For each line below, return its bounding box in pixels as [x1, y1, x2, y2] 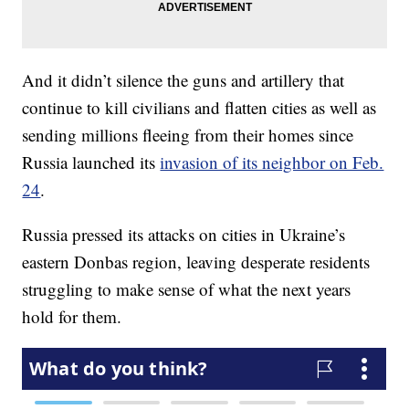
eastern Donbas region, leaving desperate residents [22, 250, 371, 274]
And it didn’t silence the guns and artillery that [22, 68, 345, 92]
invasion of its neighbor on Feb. [160, 151, 384, 174]
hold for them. [22, 305, 122, 329]
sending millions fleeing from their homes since [22, 123, 354, 147]
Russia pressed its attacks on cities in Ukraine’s [22, 223, 346, 246]
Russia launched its [22, 151, 161, 174]
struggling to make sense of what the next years [22, 278, 351, 301]
